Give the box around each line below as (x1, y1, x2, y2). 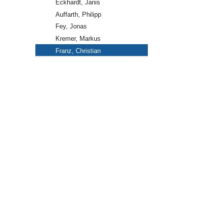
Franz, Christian (55, 47, 101, 55)
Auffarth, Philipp (55, 10, 101, 18)
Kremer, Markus (55, 35, 101, 43)
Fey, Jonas (55, 23, 87, 30)
